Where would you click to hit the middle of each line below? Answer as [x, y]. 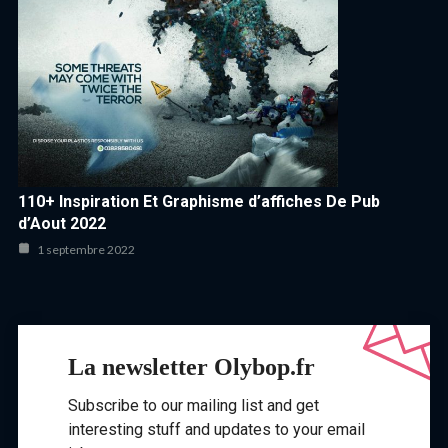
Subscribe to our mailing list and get [193, 405]
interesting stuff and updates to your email [216, 429]
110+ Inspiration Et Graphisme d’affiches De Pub [199, 201]
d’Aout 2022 [62, 223]
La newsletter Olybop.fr [191, 366]
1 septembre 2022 [85, 249]
